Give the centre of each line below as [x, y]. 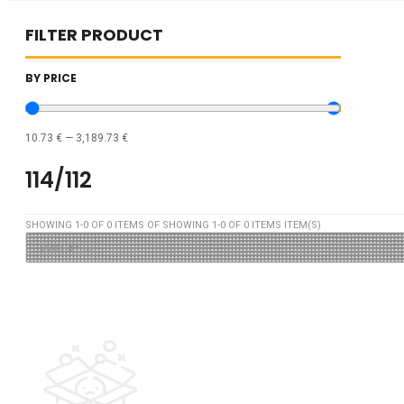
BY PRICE [51, 78]
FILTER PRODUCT [94, 34]
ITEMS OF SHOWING [162, 225]
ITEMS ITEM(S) [285, 225]
